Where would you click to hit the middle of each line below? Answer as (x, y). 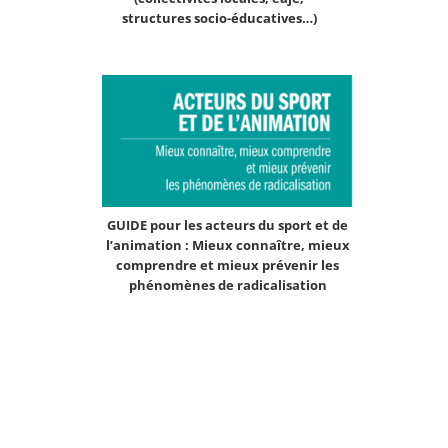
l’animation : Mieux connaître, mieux (227, 245)
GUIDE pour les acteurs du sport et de (227, 225)
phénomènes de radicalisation (227, 285)
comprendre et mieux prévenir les (227, 265)
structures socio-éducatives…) (219, 17)
